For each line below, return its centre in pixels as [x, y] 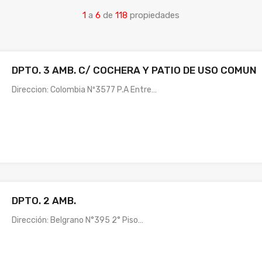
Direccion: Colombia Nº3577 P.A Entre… [85, 89]
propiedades [155, 15]
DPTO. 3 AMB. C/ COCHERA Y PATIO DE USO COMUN [135, 70]
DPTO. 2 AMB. [44, 200]
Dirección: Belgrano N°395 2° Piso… [78, 220]
